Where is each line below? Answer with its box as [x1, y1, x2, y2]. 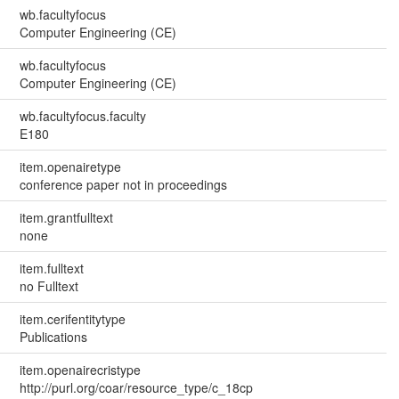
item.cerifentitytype [19, 309, 126, 328]
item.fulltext [19, 258, 84, 277]
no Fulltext [19, 276, 78, 295]
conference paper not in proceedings [19, 175, 227, 193]
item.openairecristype [19, 360, 141, 379]
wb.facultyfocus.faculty [19, 106, 146, 125]
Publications [19, 327, 87, 346]
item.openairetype [19, 157, 121, 175]
